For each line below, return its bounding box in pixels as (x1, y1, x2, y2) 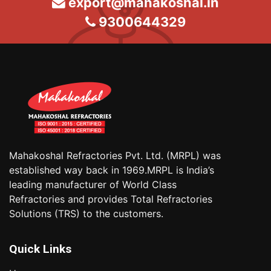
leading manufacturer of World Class (9, 178, 177, 191)
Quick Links (9, 241, 71, 256)
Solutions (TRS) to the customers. (9, 207, 163, 220)
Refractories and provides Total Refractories (9, 192, 212, 205)
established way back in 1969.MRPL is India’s (9, 163, 214, 176)
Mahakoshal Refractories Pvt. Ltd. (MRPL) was (9, 149, 221, 162)
